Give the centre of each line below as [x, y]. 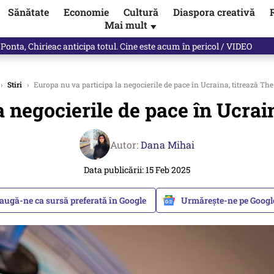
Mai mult [127, 25]
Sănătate [28, 12]
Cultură [141, 12]
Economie [86, 12]
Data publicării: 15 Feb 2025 [137, 170]
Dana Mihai [168, 144]
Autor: [125, 144]
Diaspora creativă [214, 12]
